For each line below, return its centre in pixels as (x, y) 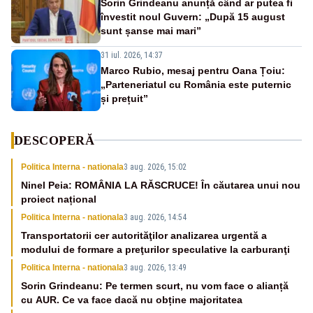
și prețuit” (124, 98)
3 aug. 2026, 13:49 (155, 267)
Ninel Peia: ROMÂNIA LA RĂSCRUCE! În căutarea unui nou (161, 185)
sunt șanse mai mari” (151, 30)
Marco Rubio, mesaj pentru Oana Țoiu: (193, 70)
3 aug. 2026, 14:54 (155, 217)
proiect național (59, 199)
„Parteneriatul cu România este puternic (196, 84)
